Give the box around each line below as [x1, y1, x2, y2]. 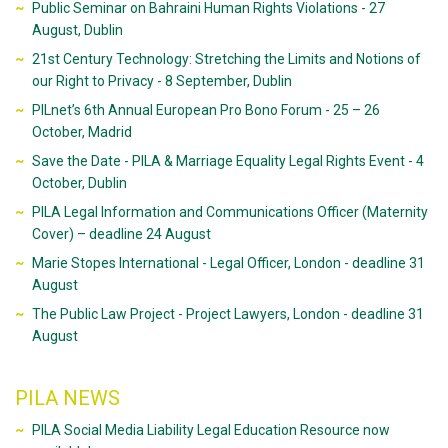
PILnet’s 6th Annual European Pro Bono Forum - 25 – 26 [31, 102, 380, 118]
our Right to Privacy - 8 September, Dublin [31, 73, 292, 89]
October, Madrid [31, 124, 132, 140]
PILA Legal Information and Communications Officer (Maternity [31, 204, 428, 220]
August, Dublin [31, 22, 123, 38]
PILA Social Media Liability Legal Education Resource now [31, 422, 390, 438]
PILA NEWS [15, 386, 120, 410]
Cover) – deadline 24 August [31, 226, 211, 242]
